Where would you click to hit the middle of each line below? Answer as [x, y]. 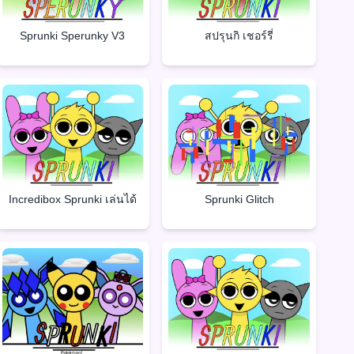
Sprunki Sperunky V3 [73, 35]
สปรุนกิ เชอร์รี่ [239, 35]
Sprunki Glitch [239, 200]
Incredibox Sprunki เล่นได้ [72, 200]
